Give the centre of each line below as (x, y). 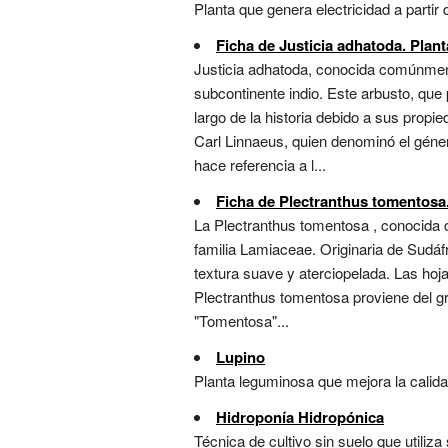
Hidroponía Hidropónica (300, 417)
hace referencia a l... (260, 165)
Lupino (240, 357)
